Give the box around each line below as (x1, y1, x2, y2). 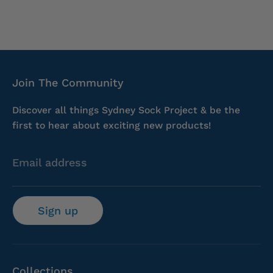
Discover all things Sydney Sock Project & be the (12, 104, 240, 116)
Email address (12, 156, 87, 169)
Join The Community (12, 76, 124, 89)
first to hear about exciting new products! (12, 119, 211, 131)
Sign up (38, 204, 78, 218)
